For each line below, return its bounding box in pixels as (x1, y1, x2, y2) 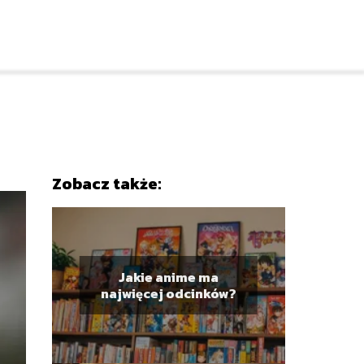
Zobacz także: (51, 171, 161, 196)
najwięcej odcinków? (100, 283, 236, 303)
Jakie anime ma (118, 266, 219, 287)
